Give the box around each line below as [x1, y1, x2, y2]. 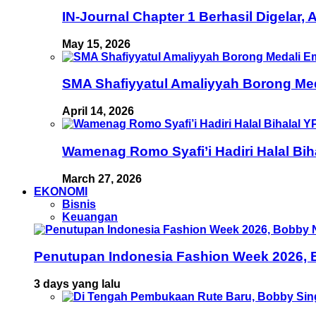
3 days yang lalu [34, 278, 121, 290]
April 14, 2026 [62, 105, 134, 118]
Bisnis [62, 197, 96, 210]
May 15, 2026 [62, 37, 130, 50]
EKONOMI [34, 185, 87, 197]
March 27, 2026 [62, 172, 142, 185]
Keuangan [62, 210, 118, 223]
